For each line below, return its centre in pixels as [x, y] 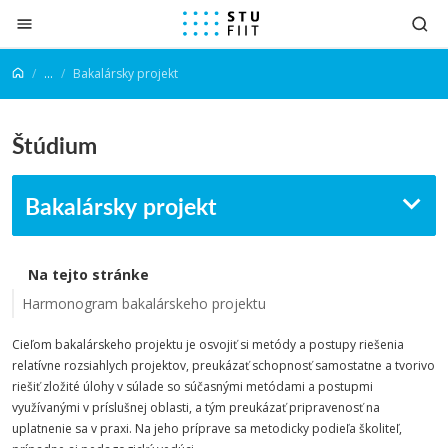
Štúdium [54, 144]
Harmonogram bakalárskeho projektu [144, 303]
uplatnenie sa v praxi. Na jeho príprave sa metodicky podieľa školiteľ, [207, 428]
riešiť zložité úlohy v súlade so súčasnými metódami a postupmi [192, 386]
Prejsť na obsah [74, 19]
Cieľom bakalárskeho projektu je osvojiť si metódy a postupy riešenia [208, 344]
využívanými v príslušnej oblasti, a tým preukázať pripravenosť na [196, 407]
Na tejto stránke [88, 274]
